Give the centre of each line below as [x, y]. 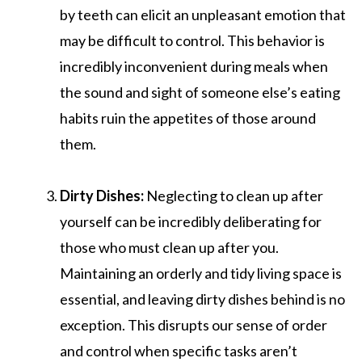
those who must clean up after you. [169, 247]
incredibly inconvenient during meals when [194, 66]
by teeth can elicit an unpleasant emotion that [203, 14]
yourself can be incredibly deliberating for [191, 221]
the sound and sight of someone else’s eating [200, 92]
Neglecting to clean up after [234, 195]
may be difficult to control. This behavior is [192, 40]
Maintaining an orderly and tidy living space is [201, 273]
